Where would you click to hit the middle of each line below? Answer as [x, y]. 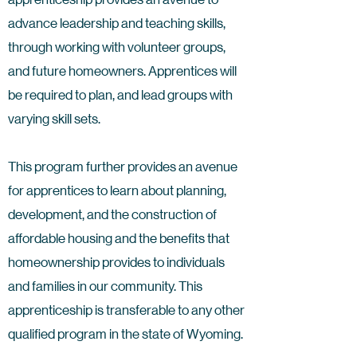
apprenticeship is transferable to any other [126, 310]
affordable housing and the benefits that [119, 238]
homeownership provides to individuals [116, 262]
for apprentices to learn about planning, [117, 190]
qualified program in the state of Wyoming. [126, 334]
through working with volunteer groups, [117, 47]
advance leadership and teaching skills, [117, 23]
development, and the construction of [112, 214]
